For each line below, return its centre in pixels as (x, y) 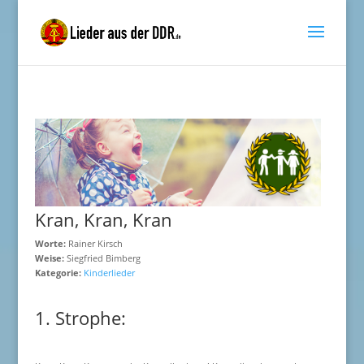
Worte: (50, 243)
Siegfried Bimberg (102, 258)
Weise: (49, 258)
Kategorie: (59, 273)
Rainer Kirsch (94, 243)
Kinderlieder (109, 273)
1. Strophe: (80, 318)
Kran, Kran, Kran (103, 219)
